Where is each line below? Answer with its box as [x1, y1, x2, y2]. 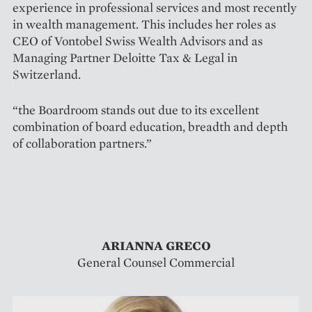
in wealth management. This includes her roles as [13, 16, 276, 33]
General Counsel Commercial [77, 254, 235, 271]
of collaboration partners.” [13, 135, 152, 152]
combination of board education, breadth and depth [13, 118, 288, 135]
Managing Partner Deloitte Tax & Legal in [13, 49, 237, 66]
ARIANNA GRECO [101, 237, 211, 254]
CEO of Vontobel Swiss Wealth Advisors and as [13, 33, 263, 49]
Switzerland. [13, 66, 81, 83]
